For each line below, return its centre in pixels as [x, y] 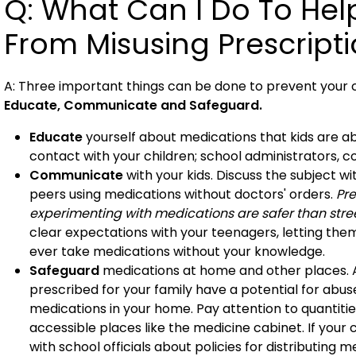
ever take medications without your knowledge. [177, 252]
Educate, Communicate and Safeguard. [133, 105]
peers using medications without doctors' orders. [183, 194]
